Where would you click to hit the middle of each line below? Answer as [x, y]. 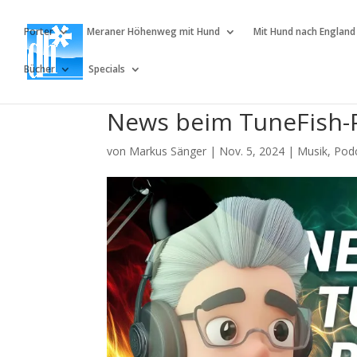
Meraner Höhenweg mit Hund [153, 31]
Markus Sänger [168, 151]
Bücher [39, 69]
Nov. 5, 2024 [252, 151]
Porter [39, 31]
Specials [107, 69]
